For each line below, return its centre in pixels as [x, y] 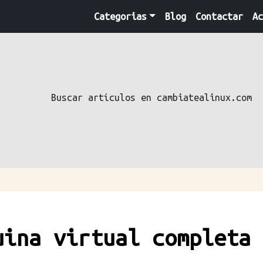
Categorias [120, 16]
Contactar [219, 16]
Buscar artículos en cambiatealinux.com [151, 97]
